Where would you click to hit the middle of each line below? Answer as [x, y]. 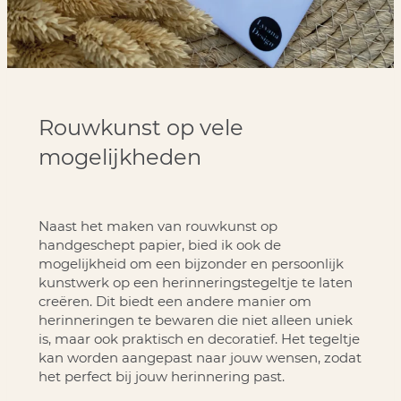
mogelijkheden [119, 157]
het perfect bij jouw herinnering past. [161, 376]
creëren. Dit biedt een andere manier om [175, 301]
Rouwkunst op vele [141, 127]
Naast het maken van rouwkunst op [158, 226]
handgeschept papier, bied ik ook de [159, 244]
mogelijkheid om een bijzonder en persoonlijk [191, 263]
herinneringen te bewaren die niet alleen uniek [195, 320]
